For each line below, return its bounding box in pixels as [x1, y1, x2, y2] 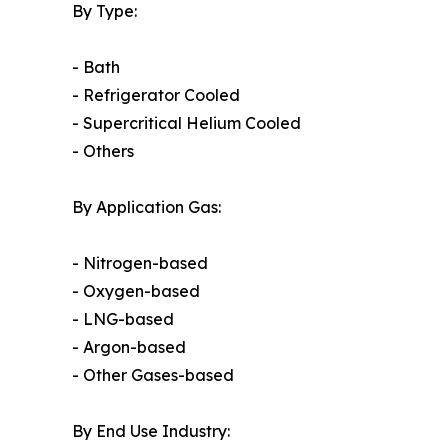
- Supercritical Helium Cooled [72, 113, 301, 134]
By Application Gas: [72, 197, 221, 218]
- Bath [72, 57, 120, 78]
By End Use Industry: [72, 421, 230, 442]
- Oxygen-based [72, 281, 200, 302]
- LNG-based [72, 309, 174, 330]
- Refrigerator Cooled [72, 85, 240, 106]
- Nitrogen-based [72, 253, 208, 274]
